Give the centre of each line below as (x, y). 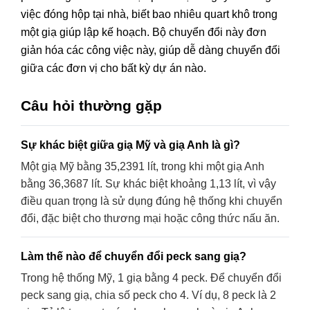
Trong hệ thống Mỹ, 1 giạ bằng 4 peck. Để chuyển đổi (151, 277)
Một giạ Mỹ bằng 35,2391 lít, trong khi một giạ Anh (143, 166)
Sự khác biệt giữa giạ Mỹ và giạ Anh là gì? (130, 144)
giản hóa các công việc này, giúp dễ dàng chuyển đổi (151, 50)
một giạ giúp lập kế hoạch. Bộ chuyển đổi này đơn (144, 32)
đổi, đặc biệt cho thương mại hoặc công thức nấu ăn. (150, 218)
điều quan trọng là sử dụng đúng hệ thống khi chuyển (152, 201)
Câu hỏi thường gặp (91, 105)
